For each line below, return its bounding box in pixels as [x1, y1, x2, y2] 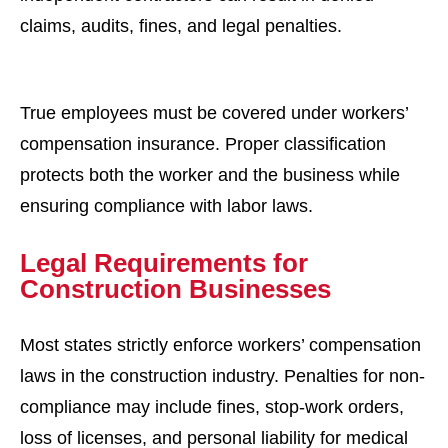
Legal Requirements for [20, 248, 308, 278]
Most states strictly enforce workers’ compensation [20, 335, 421, 355]
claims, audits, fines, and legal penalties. [20, 16, 342, 36]
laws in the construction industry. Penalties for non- [20, 366, 425, 386]
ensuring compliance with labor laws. [20, 196, 313, 216]
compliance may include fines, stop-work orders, [20, 397, 404, 417]
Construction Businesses [20, 274, 331, 304]
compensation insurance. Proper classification [20, 134, 386, 154]
